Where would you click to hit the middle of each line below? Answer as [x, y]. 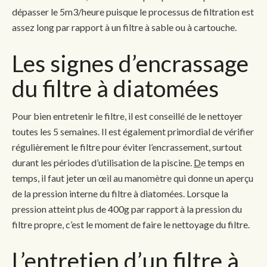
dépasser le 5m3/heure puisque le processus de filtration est [133, 11]
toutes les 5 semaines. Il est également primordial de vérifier [133, 131]
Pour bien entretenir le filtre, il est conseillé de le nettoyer [127, 116]
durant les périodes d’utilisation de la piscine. [103, 162]
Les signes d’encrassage [130, 63]
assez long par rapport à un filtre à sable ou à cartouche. [124, 27]
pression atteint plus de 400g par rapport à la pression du [127, 209]
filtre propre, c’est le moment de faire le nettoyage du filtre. [131, 224]
